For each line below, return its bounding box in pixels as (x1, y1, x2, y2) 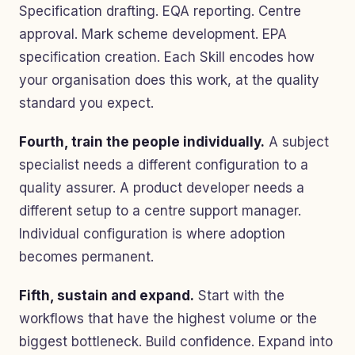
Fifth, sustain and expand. (19, 288, 194, 304)
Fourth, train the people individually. (19, 134, 265, 151)
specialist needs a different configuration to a (19, 157, 308, 174)
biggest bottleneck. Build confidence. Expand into (19, 334, 333, 350)
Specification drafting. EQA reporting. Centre (19, 3, 301, 20)
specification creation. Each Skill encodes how (19, 49, 315, 66)
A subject (265, 134, 329, 151)
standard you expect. (19, 95, 154, 112)
